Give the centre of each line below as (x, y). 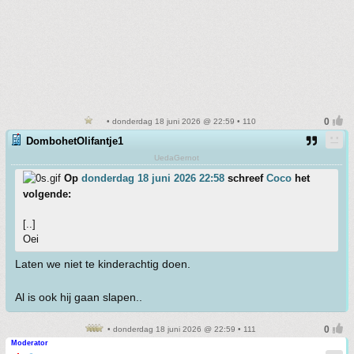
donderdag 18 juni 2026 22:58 (153, 178)
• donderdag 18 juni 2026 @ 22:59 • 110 (180, 121)
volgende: (47, 194)
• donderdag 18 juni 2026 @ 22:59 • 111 (180, 329)
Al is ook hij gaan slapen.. (79, 297)
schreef (245, 178)
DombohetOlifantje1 (75, 141)
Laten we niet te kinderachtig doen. (103, 264)
